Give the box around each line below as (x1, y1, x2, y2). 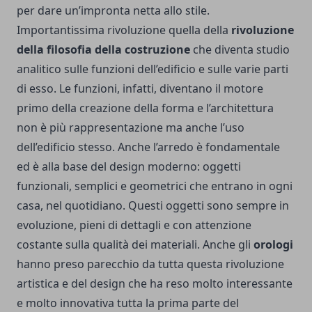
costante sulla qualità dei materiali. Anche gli (17, 236, 253, 252)
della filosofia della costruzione (17, 41, 193, 57)
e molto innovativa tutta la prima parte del (17, 295, 239, 311)
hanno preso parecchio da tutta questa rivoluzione (17, 256, 284, 272)
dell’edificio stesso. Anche (17, 139, 153, 155)
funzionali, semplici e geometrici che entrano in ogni (17, 178, 292, 194)
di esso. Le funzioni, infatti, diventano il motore (17, 80, 263, 96)
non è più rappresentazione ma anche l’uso (17, 119, 244, 135)
